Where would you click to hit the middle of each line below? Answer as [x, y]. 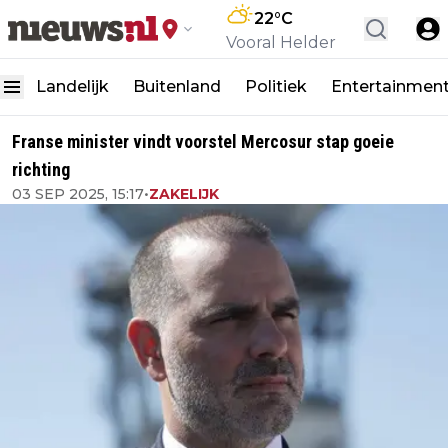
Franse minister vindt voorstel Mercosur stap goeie [203, 141]
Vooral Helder [281, 42]
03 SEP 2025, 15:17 [78, 194]
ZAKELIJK [184, 194]
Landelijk [72, 86]
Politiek [276, 86]
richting [41, 169]
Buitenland [177, 86]
